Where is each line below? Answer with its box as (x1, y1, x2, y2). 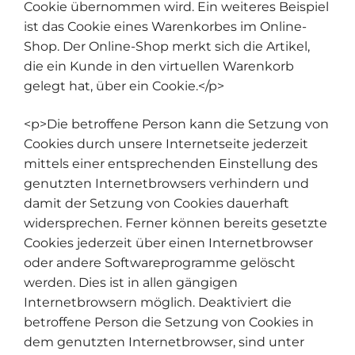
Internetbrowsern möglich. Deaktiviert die (24, 294, 292, 310)
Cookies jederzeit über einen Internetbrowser (24, 235, 313, 250)
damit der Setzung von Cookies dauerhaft (24, 195, 289, 211)
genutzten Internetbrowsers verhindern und (24, 175, 309, 191)
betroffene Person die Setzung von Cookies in (24, 314, 314, 330)
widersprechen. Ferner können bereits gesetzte (24, 215, 327, 231)
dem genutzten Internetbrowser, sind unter (24, 334, 304, 349)
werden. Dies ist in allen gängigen (24, 274, 238, 290)
